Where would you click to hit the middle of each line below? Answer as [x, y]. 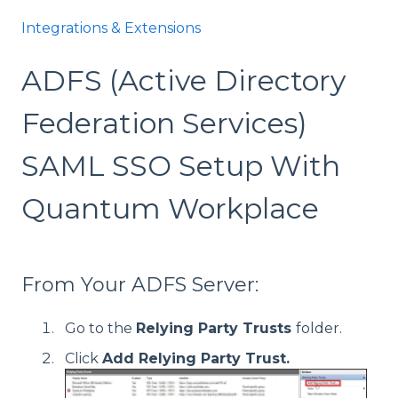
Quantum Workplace [170, 209]
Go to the [100, 329]
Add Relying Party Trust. [198, 358]
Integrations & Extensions [111, 28]
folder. [319, 329]
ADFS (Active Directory [183, 81]
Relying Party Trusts [216, 329]
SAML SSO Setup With [181, 166]
